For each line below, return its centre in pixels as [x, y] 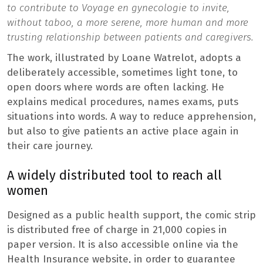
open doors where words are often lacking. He [116, 87]
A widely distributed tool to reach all [114, 176]
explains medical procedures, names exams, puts [123, 102]
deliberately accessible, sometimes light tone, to [122, 73]
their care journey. [50, 146]
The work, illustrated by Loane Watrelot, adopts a [124, 58]
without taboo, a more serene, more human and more [128, 23]
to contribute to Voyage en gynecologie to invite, [118, 8]
